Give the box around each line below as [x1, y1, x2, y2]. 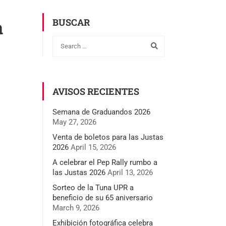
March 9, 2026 [52, 203, 99, 212]
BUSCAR [52, 16, 90, 28]
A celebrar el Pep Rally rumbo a [52, 157, 157, 167]
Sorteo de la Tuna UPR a [52, 183, 134, 192]
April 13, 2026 [107, 167, 153, 177]
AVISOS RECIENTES [52, 85, 139, 97]
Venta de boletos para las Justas [52, 132, 163, 142]
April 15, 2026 [70, 142, 116, 152]
